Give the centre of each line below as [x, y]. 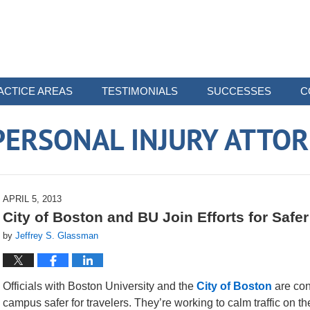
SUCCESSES [239, 91]
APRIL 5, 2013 [32, 199]
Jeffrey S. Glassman [57, 236]
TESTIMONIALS [140, 91]
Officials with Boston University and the [100, 286]
